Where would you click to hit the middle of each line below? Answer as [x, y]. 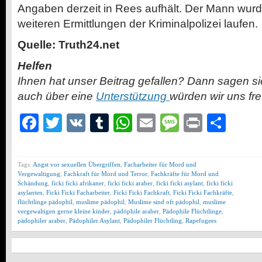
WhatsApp [175, 123]
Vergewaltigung [39, 173]
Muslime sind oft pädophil [164, 201]
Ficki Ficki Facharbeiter [78, 192]
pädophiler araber [42, 220]
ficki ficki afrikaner [78, 183]
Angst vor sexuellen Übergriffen [77, 164]
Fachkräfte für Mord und [185, 173]
